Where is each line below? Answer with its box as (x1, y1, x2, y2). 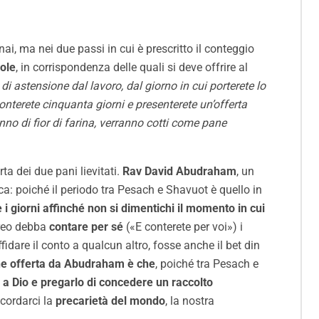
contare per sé (49, 220, 123, 234)
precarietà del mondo (56, 294, 165, 308)
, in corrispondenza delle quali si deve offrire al (16, 61, 248, 75)
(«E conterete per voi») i (123, 220, 243, 234)
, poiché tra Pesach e (155, 257, 258, 271)
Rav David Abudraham (122, 164, 236, 179)
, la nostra (165, 294, 214, 308)
